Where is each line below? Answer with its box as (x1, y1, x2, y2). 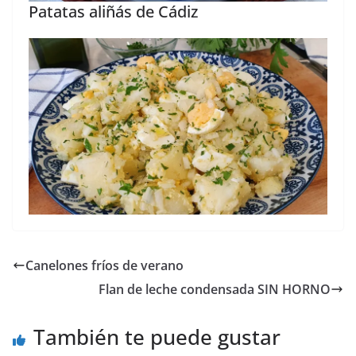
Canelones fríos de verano (25, 256, 184, 274)
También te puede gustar (33, 322, 281, 351)
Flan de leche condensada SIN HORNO (99, 280, 331, 298)
